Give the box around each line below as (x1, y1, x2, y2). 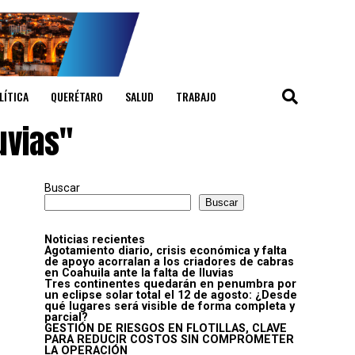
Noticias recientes (44, 233, 145, 247)
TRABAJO (176, 88, 216, 105)
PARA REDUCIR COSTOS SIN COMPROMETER (44, 333, 294, 347)
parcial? (44, 311, 88, 325)
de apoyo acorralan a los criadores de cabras (44, 255, 294, 269)
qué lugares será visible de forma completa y (44, 300, 295, 314)
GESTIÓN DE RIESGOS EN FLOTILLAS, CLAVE (44, 322, 287, 336)
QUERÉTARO (51, 88, 103, 105)
